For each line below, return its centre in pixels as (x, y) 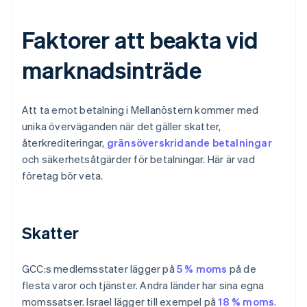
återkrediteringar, (64, 143)
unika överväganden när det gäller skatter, (122, 126)
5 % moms (202, 269)
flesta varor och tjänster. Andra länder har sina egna (143, 285)
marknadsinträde (112, 70)
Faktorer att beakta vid (140, 40)
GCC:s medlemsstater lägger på (99, 269)
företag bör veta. (63, 176)
